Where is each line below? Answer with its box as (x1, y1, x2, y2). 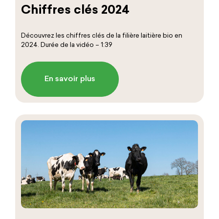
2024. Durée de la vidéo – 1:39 (21, 42, 112, 49)
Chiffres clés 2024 (21, 4, 130, 17)
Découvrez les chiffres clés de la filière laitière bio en (21, 33, 182, 40)
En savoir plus (44, 75, 95, 84)
